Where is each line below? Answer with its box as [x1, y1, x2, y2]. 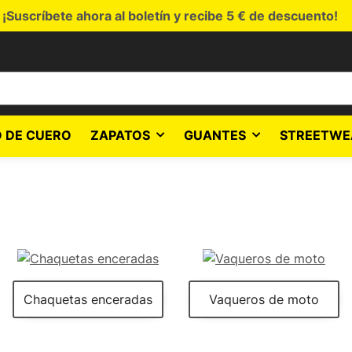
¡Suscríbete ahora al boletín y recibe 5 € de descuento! [2, 8, 338, 24]
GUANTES [184, 127, 246, 143]
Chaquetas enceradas [24, 291, 152, 307]
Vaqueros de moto [209, 291, 319, 307]
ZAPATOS [90, 127, 150, 143]
